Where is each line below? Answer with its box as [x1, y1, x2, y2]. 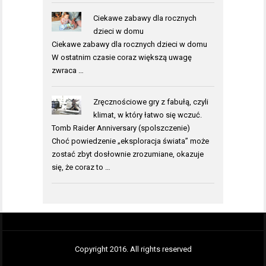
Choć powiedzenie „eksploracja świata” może [52, 136, 209, 145]
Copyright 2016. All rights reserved [74, 245, 192, 254]
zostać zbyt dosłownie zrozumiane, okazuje [52, 149, 204, 159]
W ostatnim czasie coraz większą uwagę [52, 52, 192, 62]
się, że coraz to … [52, 162, 110, 172]
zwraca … [52, 65, 84, 75]
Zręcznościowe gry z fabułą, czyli [93, 97, 208, 106]
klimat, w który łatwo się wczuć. [93, 110, 202, 119]
